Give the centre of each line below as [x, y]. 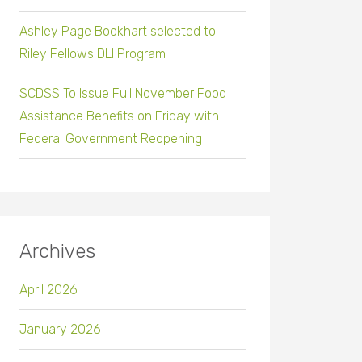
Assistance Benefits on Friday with [119, 116]
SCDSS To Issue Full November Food [123, 94]
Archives [57, 252]
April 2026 [48, 290]
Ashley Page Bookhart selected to [118, 32]
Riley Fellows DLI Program [93, 54]
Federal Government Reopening [111, 139]
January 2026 [60, 330]
